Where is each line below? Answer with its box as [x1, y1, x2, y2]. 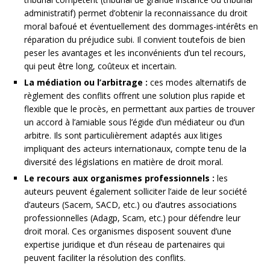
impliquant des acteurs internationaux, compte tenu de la [24, 142, 246, 154]
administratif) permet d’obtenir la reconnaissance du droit [24, 7, 248, 19]
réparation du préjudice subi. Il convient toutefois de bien [24, 33, 245, 45]
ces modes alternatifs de [148, 76, 246, 88]
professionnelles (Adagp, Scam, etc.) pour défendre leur [24, 212, 240, 224]
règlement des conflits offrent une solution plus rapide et [24, 89, 245, 101]
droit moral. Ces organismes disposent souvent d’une [24, 225, 231, 237]
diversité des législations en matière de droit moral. [24, 155, 223, 168]
